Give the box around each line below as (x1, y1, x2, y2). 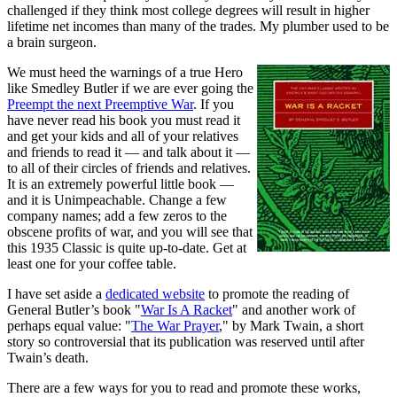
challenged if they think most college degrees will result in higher (7, 2, 370, 18)
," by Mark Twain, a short (219, 317, 363, 333)
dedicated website (105, 285, 205, 301)
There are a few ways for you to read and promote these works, (7, 379, 361, 395)
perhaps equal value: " (7, 317, 131, 333)
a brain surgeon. (7, 34, 97, 50)
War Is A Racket (141, 301, 232, 317)
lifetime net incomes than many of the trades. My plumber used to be (7, 18, 389, 34)
